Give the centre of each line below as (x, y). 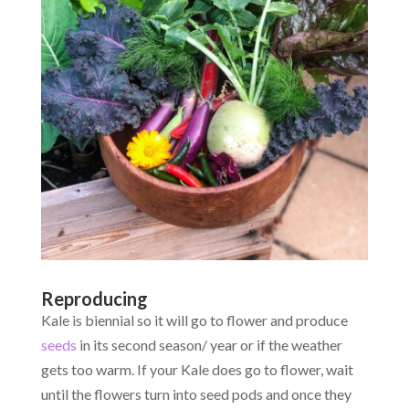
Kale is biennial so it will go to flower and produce (194, 320)
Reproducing (94, 299)
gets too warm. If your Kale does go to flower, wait (197, 370)
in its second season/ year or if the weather (209, 345)
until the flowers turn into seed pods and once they (196, 394)
